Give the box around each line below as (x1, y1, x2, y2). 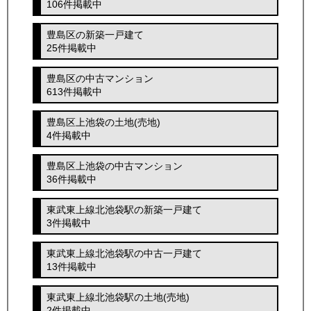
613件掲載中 (47, 85, 103, 97)
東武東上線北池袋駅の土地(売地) (47, 291, 190, 303)
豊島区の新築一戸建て (47, 28, 144, 40)
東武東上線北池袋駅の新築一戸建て (47, 203, 203, 215)
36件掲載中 (47, 173, 97, 185)
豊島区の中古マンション (47, 72, 154, 84)
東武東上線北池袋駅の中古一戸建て (47, 247, 203, 259)
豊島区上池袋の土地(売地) (47, 116, 161, 128)
